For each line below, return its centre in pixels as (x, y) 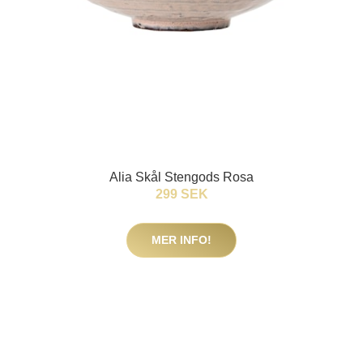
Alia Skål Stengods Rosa (181, 177)
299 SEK (181, 194)
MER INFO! (181, 240)
